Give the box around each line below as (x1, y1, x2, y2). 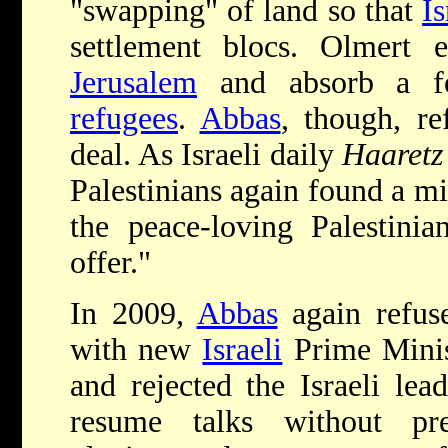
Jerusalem (70, 65, 197, 101)
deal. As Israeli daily (70, 137, 342, 173)
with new (70, 332, 203, 368)
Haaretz (342, 137, 443, 173)
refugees (70, 101, 178, 137)
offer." (70, 245, 151, 281)
